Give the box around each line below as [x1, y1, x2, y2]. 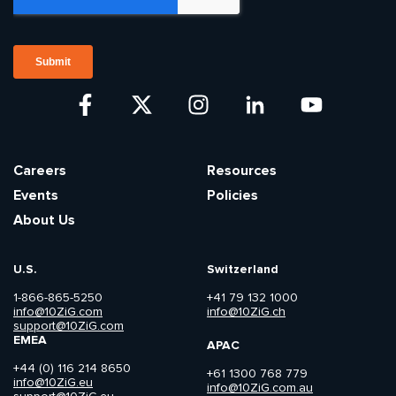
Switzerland [207, 262, 278, 278]
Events [13, 187, 58, 205]
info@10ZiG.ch [207, 306, 286, 319]
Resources [207, 162, 277, 180]
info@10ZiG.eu [13, 377, 93, 390]
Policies [207, 187, 258, 205]
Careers [13, 162, 66, 180]
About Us [13, 211, 75, 230]
